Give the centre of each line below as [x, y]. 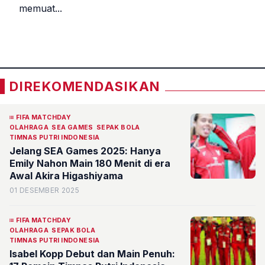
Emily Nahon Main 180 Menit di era [90, 163]
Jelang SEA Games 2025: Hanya [85, 151]
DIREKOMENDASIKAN [85, 86]
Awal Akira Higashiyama [66, 176]
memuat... [41, 8]
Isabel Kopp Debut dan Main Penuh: [92, 254]
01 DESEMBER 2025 [44, 190]
